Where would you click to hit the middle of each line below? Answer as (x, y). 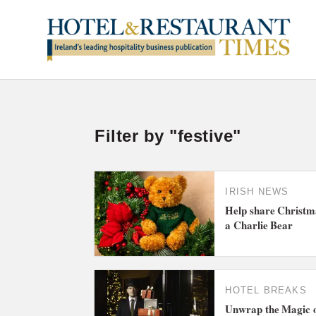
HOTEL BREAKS (266, 291)
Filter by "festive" (168, 135)
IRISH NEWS (257, 192)
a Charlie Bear (259, 225)
